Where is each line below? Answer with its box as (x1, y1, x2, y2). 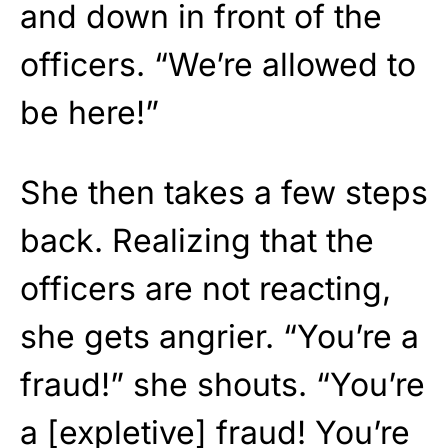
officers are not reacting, (20, 268, 391, 308)
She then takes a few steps (20, 172, 428, 212)
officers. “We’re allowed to (20, 44, 416, 84)
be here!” (20, 92, 159, 132)
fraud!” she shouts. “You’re (20, 364, 425, 404)
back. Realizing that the (20, 220, 374, 260)
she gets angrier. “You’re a (20, 316, 419, 356)
